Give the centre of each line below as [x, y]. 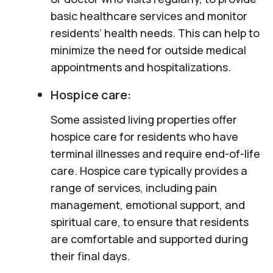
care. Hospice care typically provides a [149, 170]
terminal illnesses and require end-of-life [155, 153]
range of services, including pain [133, 187]
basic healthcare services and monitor [149, 16]
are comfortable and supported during [149, 239]
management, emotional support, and [147, 204]
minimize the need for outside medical [148, 50]
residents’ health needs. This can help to [155, 33]
